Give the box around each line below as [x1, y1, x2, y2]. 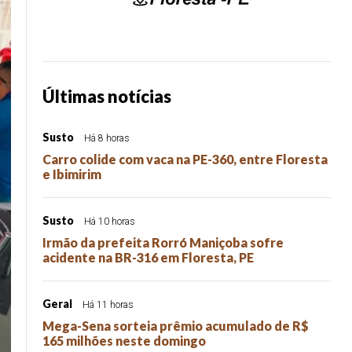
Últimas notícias [42, 86, 171, 107]
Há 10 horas [84, 216, 135, 227]
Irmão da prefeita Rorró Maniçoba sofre [42, 235, 284, 250]
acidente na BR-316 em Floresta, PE [42, 250, 254, 265]
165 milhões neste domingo [42, 333, 206, 348]
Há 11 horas [82, 299, 134, 310]
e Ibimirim [42, 167, 101, 181]
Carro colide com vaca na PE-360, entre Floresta [42, 152, 328, 167]
